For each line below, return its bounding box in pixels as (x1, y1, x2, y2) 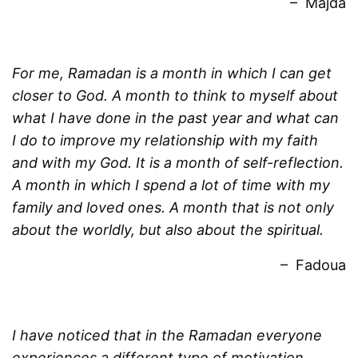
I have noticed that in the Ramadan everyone (12, 327, 323, 344)
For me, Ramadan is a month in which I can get (12, 65, 332, 82)
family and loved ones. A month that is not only (12, 199, 335, 217)
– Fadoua (280, 257, 346, 274)
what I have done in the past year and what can (12, 109, 340, 127)
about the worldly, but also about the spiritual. (12, 221, 324, 239)
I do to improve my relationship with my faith (12, 132, 319, 149)
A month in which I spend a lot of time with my (12, 177, 331, 194)
